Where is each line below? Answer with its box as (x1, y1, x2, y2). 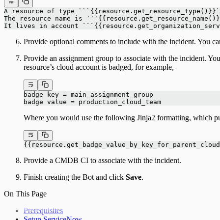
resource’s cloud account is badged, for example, (24, 63, 174, 72)
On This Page (4, 190, 47, 198)
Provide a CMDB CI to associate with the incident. (24, 156, 181, 165)
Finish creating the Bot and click (24, 173, 126, 182)
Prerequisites (24, 206, 63, 215)
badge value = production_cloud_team (24, 98, 161, 106)
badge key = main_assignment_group (24, 90, 153, 98)
